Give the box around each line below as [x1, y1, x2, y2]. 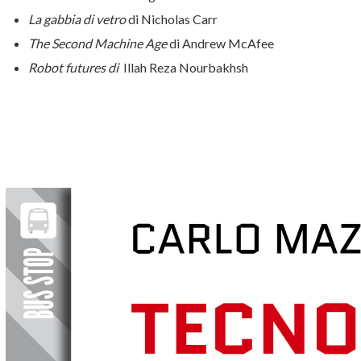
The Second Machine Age [28, 35, 167, 52]
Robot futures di [28, 60, 123, 76]
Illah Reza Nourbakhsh [123, 60, 248, 76]
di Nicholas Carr [126, 11, 218, 27]
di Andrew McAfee [167, 35, 274, 52]
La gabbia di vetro [28, 11, 126, 27]
